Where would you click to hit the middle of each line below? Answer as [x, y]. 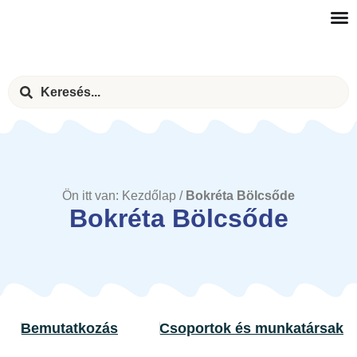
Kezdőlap [149, 195]
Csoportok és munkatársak [251, 328]
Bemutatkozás [69, 328]
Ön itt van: [92, 195]
